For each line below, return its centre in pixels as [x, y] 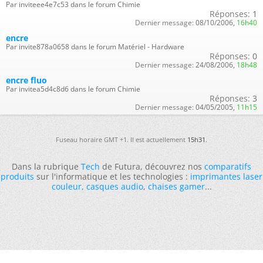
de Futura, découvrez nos [152, 166]
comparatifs [228, 166]
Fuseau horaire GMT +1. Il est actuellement [122, 139]
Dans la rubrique [46, 166]
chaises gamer [176, 186]
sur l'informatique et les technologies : [112, 176]
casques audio [114, 186]
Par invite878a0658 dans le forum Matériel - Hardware [95, 46]
